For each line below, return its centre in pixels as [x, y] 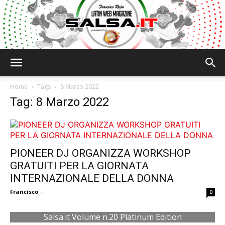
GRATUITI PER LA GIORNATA [79, 166]
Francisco [24, 192]
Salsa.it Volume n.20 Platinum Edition [113, 217]
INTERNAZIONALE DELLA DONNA [92, 178]
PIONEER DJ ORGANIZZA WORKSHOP [100, 153]
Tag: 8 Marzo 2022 [60, 102]
